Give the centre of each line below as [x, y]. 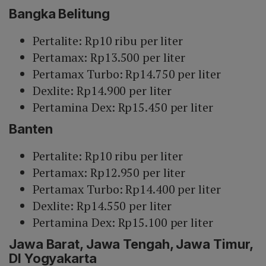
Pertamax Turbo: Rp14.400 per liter [127, 189]
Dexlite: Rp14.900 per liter [102, 91]
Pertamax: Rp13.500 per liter [109, 58]
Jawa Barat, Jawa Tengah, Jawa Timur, [131, 244]
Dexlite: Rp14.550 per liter [102, 206]
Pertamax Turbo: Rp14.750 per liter [127, 74]
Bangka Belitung [59, 14]
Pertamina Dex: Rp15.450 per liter [123, 107]
